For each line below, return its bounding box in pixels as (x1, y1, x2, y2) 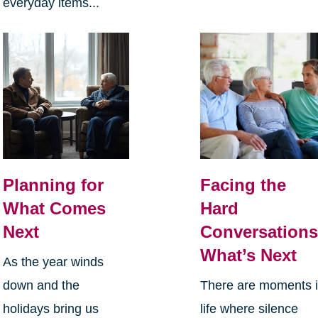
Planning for (2, 175, 104, 195)
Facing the (200, 175, 287, 195)
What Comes (2, 199, 106, 219)
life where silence (200, 302, 299, 317)
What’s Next (200, 246, 297, 265)
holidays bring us (2, 302, 99, 317)
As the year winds (2, 255, 104, 270)
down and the (2, 278, 79, 293)
